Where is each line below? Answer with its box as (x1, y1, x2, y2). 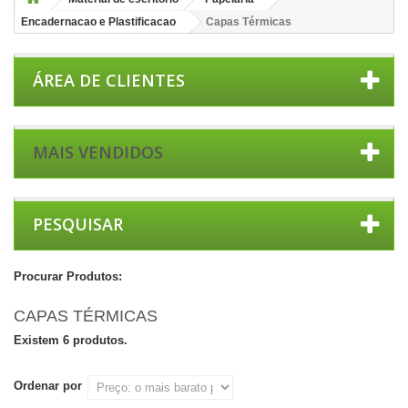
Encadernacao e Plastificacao (21, 15, 176, 28)
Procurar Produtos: (14, 270, 122, 283)
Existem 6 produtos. (14, 333, 127, 347)
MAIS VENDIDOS (33, 141, 163, 163)
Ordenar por (14, 379, 82, 393)
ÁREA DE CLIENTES (33, 69, 185, 91)
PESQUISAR (33, 213, 123, 235)
